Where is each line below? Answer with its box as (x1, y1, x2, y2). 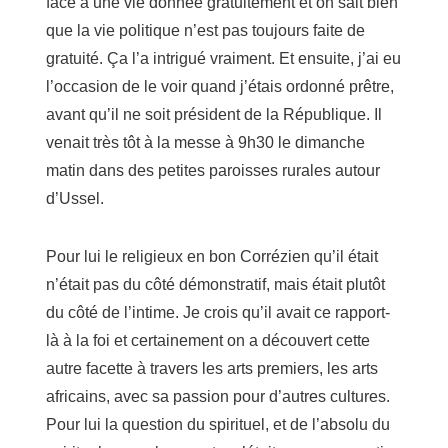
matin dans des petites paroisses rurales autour (46, 162, 380, 180)
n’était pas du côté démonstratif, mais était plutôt (46, 276, 385, 294)
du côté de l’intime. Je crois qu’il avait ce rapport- (46, 304, 390, 322)
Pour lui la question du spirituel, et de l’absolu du (46, 416, 390, 434)
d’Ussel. (46, 190, 104, 208)
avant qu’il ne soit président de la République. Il (46, 106, 382, 124)
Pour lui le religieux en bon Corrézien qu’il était (46, 248, 378, 266)
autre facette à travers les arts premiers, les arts (46, 360, 378, 378)
